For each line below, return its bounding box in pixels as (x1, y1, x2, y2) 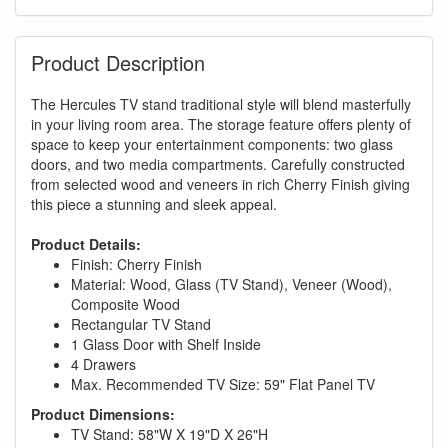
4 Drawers (71, 353, 136, 374)
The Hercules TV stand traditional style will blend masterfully (31, 93, 411, 114)
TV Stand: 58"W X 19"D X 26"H (71, 423, 268, 444)
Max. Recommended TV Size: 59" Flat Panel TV (71, 373, 375, 394)
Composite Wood (71, 293, 180, 314)
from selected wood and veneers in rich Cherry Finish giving (31, 173, 410, 194)
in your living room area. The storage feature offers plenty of (31, 113, 411, 134)
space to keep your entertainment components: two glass (31, 133, 393, 154)
